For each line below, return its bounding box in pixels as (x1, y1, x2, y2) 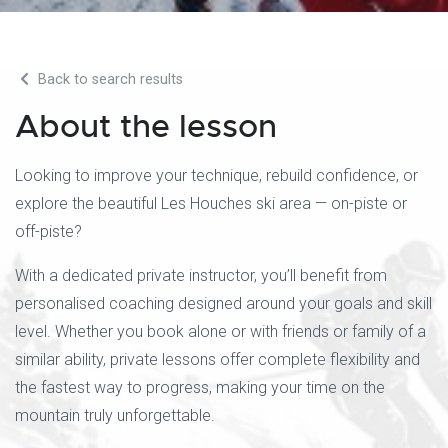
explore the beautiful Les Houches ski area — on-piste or (15, 194, 407, 213)
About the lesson (15, 106, 277, 147)
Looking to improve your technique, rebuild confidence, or (15, 166, 418, 185)
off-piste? (15, 222, 82, 241)
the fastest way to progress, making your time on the (15, 378, 385, 397)
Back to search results (33, 71, 183, 88)
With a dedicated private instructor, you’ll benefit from (15, 266, 387, 285)
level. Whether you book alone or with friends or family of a (15, 322, 426, 341)
